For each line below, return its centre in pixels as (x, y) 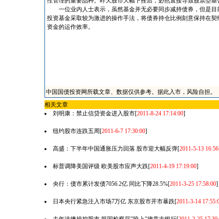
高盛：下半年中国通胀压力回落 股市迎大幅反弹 (115, 149)
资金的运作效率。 (70, 27)
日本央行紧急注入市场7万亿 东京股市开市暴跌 (113, 201)
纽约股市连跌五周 (76, 131)
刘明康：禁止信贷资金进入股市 (94, 113)
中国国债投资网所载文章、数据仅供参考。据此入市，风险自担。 (131, 92)
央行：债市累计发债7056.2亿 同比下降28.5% (110, 184)
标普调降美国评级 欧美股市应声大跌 (100, 166)
